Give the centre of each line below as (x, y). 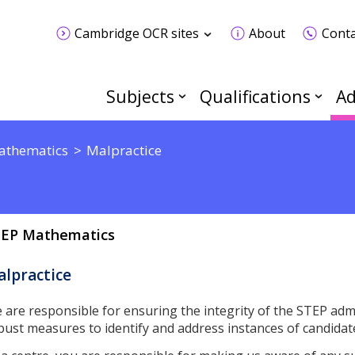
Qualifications (255, 97)
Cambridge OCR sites (136, 33)
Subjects (140, 97)
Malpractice (124, 150)
